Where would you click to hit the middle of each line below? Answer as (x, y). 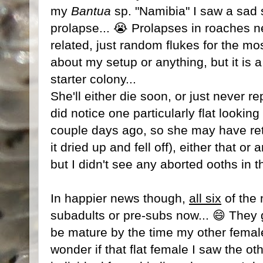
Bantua (91, 11)
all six (205, 198)
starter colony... (93, 79)
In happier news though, (120, 198)
